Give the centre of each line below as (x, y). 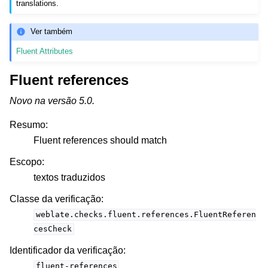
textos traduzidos (69, 177)
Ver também (52, 32)
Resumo (28, 124)
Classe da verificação (55, 199)
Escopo (26, 162)
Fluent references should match (100, 140)
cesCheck (53, 229)
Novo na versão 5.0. (52, 100)
